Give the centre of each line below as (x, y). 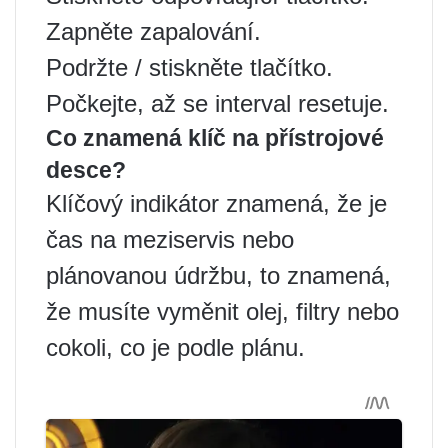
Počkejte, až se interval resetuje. (217, 103)
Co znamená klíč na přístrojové (215, 138)
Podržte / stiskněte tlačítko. (189, 67)
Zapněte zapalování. (153, 31)
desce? (86, 170)
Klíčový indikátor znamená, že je (216, 203)
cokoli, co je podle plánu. (175, 347)
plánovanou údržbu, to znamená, (218, 275)
